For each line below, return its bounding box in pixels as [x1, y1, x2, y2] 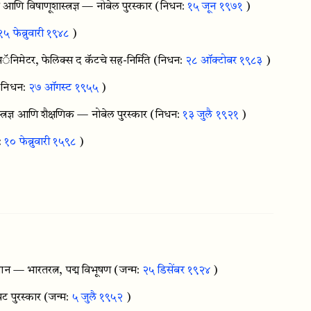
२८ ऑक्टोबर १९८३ [185, 56, 263, 67]
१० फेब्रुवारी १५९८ [4, 137, 76, 148]
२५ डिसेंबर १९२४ [142, 265, 211, 276]
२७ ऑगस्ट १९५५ [28, 83, 99, 94]
